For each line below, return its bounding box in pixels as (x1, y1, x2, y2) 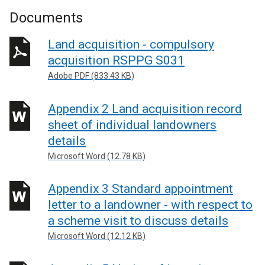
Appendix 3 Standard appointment (48, 182, 233, 196)
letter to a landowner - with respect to (48, 198, 253, 212)
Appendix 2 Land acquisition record (48, 101, 242, 116)
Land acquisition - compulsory (48, 37, 214, 51)
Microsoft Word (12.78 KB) (48, 151, 146, 161)
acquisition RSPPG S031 (48, 53, 185, 67)
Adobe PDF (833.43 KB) (48, 71, 134, 80)
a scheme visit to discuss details (48, 214, 228, 228)
